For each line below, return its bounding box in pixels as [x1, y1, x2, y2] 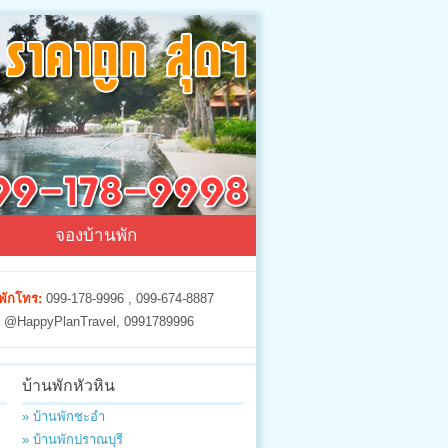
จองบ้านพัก [55, 221, 137, 246]
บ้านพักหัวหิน [22, 372, 115, 396]
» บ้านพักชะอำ [22, 409, 105, 424]
